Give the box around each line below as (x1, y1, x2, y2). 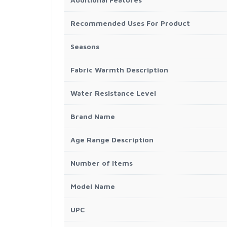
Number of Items (70, 159, 133, 167)
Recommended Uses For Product (70, 19, 190, 27)
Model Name (70, 182, 115, 191)
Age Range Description (70, 135, 154, 144)
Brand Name (70, 112, 115, 121)
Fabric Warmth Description (70, 65, 168, 74)
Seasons (70, 42, 99, 51)
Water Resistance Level (70, 89, 156, 97)
